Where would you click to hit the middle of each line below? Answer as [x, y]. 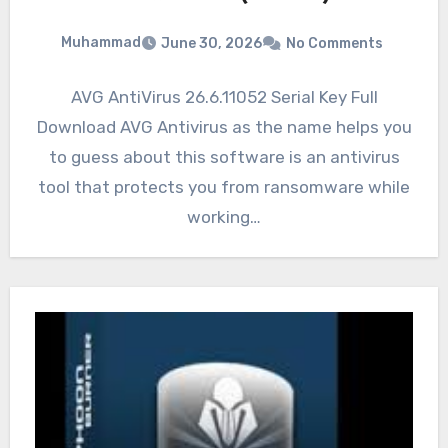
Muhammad [101, 43]
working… [224, 216]
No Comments [334, 43]
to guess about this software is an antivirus [224, 156]
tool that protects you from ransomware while [224, 186]
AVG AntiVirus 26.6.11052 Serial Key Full [224, 96]
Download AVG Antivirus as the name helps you [224, 126]
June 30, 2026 [211, 43]
